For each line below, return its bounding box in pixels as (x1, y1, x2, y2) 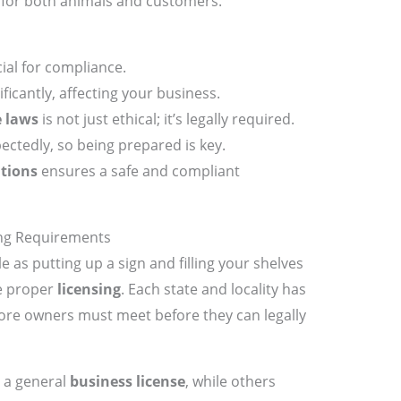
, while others (184, 371, 276, 392)
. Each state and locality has (120, 279, 306, 300)
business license (69, 371, 185, 392)
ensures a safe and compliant (37, 161, 240, 182)
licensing (56, 279, 121, 300)
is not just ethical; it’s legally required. (38, 109, 294, 130)
